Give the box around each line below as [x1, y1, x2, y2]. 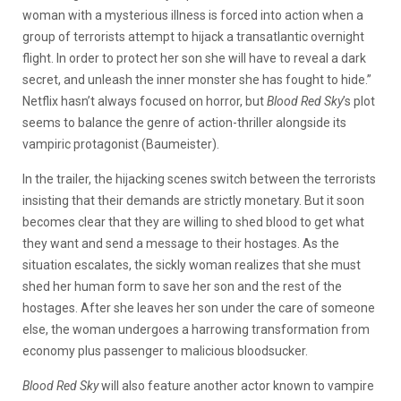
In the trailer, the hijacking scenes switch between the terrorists [22, 171, 376, 186]
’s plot [343, 93, 375, 108]
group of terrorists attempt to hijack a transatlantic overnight [22, 29, 364, 44]
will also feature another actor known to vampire [101, 378, 374, 393]
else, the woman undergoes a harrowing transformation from [22, 321, 370, 337]
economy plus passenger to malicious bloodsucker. [22, 343, 308, 358]
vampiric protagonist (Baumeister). [22, 136, 219, 151]
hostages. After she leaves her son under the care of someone [22, 300, 375, 315]
